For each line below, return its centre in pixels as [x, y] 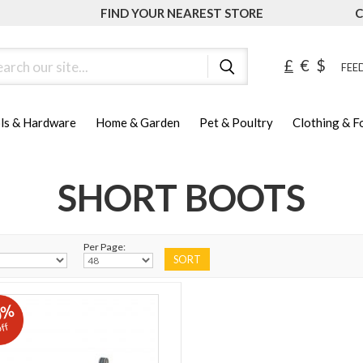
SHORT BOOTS [181, 198]
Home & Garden [138, 123]
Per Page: [105, 247]
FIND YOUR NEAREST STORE [181, 13]
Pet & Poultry [236, 123]
